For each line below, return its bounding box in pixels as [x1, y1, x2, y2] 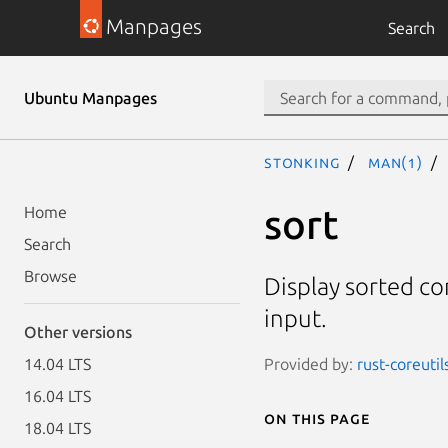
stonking [264, 153, 341, 171]
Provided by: [264, 354, 357, 373]
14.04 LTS [24, 355, 91, 373]
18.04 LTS [24, 419, 91, 437]
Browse [24, 267, 77, 285]
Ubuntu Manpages [24, 89, 157, 107]
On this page [264, 408, 370, 427]
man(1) [368, 153, 423, 171]
